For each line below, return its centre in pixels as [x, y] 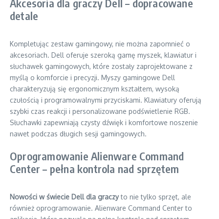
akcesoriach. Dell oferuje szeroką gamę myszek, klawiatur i [103, 55]
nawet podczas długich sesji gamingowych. [78, 134]
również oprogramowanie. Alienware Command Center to [101, 208]
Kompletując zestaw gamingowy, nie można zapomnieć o [100, 44]
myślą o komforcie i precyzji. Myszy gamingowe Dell [92, 77]
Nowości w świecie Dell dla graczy [64, 197]
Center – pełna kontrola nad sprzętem [95, 169]
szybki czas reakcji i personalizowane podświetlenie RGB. [100, 111]
